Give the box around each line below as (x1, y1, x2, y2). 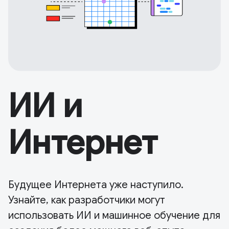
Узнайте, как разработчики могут (8, 194, 165, 207)
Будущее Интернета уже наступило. (8, 178, 184, 192)
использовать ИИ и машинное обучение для (8, 209, 220, 222)
